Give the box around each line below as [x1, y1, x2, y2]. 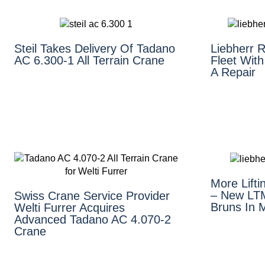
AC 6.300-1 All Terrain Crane [14, 53, 164, 67]
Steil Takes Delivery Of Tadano [14, 41, 175, 55]
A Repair [210, 65, 256, 79]
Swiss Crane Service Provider [14, 189, 170, 202]
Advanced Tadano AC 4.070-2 [14, 212, 171, 226]
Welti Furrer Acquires [14, 201, 125, 214]
